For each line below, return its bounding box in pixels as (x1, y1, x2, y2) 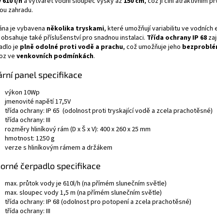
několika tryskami (46, 23, 104, 33)
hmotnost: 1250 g (5, 133, 55, 143)
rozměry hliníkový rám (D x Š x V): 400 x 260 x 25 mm (5, 124, 151, 134)
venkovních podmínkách (16, 51, 93, 61)
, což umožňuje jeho (123, 42, 182, 52)
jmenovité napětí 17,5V (5, 96, 71, 107)
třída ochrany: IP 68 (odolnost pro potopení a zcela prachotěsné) (5, 197, 191, 207)
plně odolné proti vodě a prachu (20, 42, 123, 52)
